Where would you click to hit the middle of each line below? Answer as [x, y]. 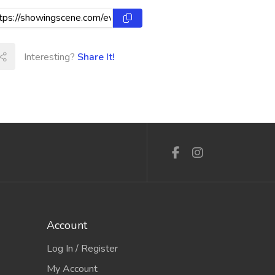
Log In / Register [82, 249]
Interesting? [51, 57]
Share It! [96, 57]
